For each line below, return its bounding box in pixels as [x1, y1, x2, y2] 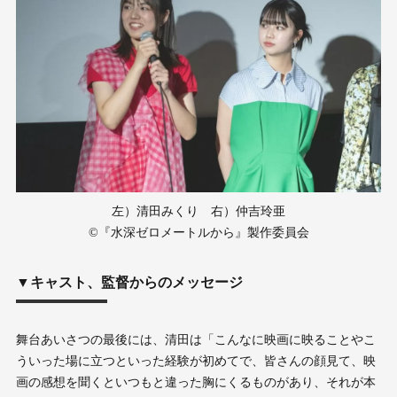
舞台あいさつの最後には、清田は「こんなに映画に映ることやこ [15, 333, 376, 347]
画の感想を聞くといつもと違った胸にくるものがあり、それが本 [15, 376, 376, 390]
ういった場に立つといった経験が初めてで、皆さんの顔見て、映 [15, 354, 376, 369]
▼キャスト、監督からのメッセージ [15, 275, 243, 291]
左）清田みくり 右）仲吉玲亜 [112, 205, 285, 219]
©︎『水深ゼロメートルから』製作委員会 [88, 226, 309, 240]
